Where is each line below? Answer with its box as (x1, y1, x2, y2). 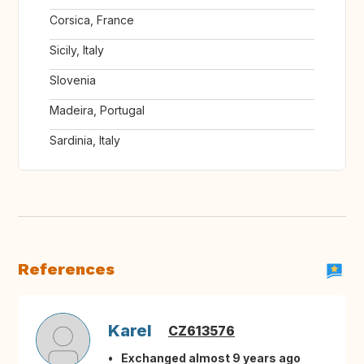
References (18, 259, 115, 279)
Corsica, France (50, 13, 134, 28)
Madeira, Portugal (50, 103, 145, 118)
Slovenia (50, 73, 96, 88)
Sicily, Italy (50, 43, 104, 58)
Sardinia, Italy (50, 133, 120, 148)
